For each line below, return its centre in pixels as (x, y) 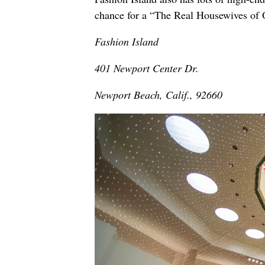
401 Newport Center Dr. (147, 68)
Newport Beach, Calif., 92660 (159, 95)
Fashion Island (127, 42)
